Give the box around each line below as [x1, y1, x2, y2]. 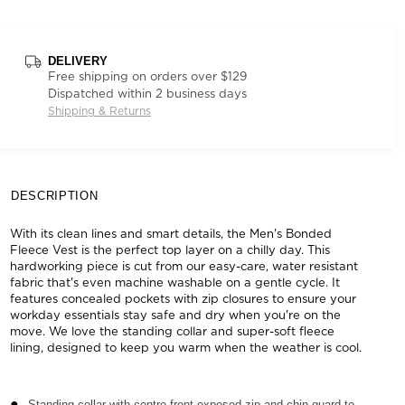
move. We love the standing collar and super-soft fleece [10, 324, 334, 338]
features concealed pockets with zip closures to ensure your [10, 291, 356, 306]
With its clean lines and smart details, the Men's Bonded [10, 226, 332, 240]
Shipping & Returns [48, 104, 151, 118]
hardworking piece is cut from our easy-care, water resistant [10, 259, 358, 273]
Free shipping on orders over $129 [48, 69, 247, 83]
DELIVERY [48, 54, 108, 68]
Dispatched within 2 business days [48, 86, 247, 100]
